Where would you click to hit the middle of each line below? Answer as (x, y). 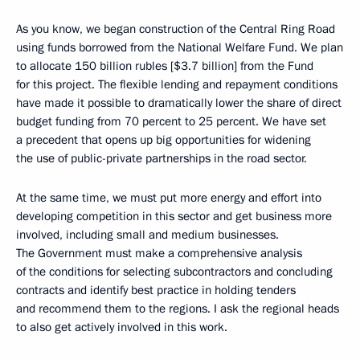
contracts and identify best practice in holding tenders (156, 290)
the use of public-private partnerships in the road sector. (162, 158)
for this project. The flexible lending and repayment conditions (177, 84)
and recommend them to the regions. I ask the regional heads (178, 309)
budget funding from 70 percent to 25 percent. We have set (171, 121)
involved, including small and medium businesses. (147, 235)
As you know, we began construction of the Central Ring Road (176, 29)
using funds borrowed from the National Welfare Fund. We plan (180, 47)
